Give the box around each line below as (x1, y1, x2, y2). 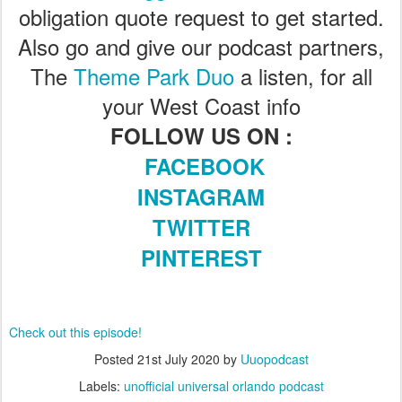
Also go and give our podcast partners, (18, 31, 384, 62)
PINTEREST (140, 242, 262, 273)
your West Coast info (101, 90, 301, 121)
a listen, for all (233, 60, 372, 92)
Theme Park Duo (73, 60, 234, 92)
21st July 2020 (136, 350, 220, 368)
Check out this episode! (9, 323, 142, 341)
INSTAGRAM (137, 181, 265, 212)
